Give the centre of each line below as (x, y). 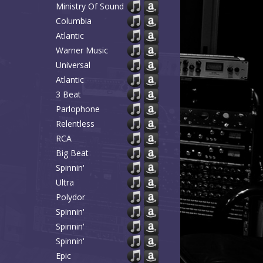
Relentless (75, 124)
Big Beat (72, 153)
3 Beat (68, 94)
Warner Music (82, 50)
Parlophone (78, 109)
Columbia (74, 21)
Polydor (70, 197)
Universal (73, 65)
